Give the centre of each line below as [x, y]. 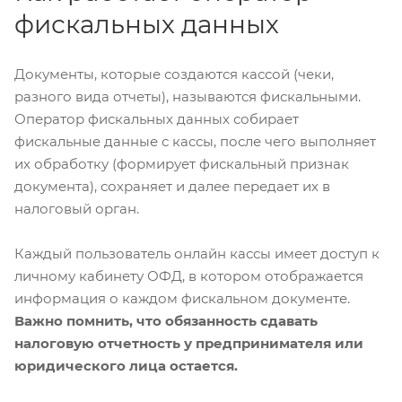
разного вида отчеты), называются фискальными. [188, 97]
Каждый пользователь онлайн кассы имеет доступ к [197, 254]
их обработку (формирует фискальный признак [182, 164]
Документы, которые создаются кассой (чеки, [174, 74]
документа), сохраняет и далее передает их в [172, 187]
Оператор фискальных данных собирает [157, 119]
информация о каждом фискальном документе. [182, 299]
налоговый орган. [77, 209]
